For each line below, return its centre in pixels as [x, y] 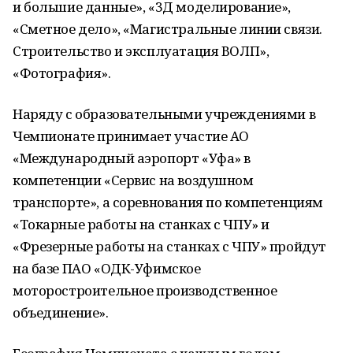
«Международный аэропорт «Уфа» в [132, 158]
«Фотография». [62, 73]
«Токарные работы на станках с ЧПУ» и [141, 224]
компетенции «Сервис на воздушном [133, 180]
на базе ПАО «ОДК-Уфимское [107, 268]
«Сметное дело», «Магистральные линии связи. [167, 29]
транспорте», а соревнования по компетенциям [168, 202]
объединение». [61, 312]
